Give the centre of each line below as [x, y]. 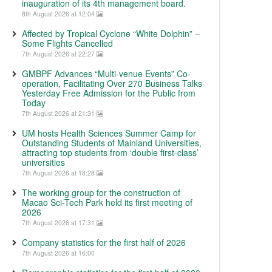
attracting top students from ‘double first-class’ [110, 152]
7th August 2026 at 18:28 [59, 173]
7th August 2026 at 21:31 [59, 113]
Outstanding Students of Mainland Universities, [112, 143]
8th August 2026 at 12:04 [59, 14]
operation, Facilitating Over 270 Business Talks [112, 83]
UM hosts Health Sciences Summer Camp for [109, 133]
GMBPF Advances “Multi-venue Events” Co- [106, 73]
